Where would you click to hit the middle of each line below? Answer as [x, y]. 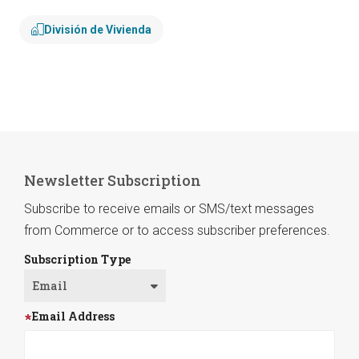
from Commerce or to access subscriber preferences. [177, 231]
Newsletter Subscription [113, 181]
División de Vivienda [98, 30]
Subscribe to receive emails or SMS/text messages [169, 209]
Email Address [73, 317]
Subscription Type [77, 260]
